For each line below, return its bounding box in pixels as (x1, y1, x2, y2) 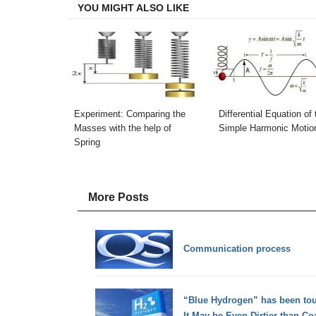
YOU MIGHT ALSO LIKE (77, 1, 189, 13)
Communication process (183, 243, 291, 255)
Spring (73, 136, 100, 147)
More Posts (87, 191, 149, 204)
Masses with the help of (73, 122, 171, 133)
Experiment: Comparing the (73, 108, 186, 119)
